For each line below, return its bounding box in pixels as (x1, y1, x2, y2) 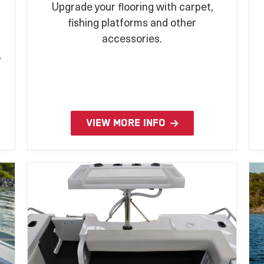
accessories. (102, 30, 162, 47)
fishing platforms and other (68, 14, 196, 31)
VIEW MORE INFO (85, 117, 166, 130)
